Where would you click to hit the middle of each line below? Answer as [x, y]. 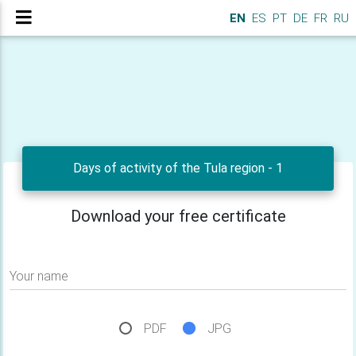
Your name [39, 276]
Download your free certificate [178, 216]
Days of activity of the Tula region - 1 [178, 168]
